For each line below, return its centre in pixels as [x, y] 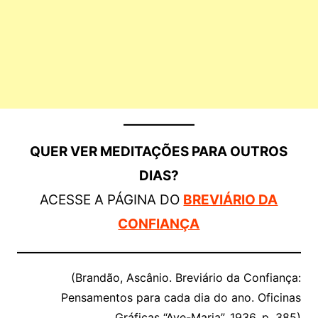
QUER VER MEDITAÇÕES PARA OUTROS [159, 152]
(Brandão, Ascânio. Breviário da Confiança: [186, 278]
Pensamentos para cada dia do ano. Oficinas [181, 297]
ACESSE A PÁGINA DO [112, 200]
